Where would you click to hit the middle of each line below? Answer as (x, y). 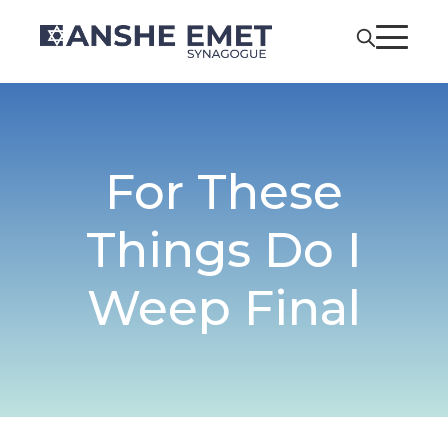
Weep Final (224, 308)
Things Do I (224, 250)
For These (224, 192)
